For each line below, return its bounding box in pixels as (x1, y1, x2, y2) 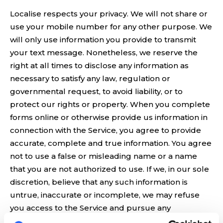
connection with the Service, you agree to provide (10, 125, 201, 135)
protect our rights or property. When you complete (10, 99, 210, 109)
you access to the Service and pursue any (10, 203, 171, 213)
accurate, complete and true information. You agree (10, 138, 212, 148)
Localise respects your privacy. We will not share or (10, 8, 208, 18)
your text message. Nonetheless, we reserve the (10, 47, 198, 57)
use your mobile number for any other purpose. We (10, 21, 212, 31)
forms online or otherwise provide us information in (10, 112, 208, 122)
